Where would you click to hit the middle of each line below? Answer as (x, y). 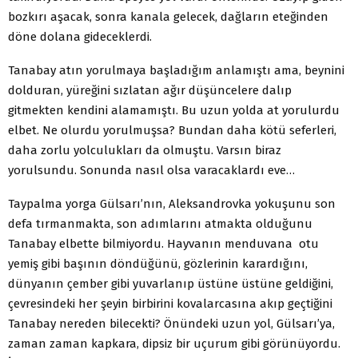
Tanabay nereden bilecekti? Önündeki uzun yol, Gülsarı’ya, (171, 323)
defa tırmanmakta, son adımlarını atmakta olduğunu (160, 223)
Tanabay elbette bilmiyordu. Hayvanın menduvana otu (163, 243)
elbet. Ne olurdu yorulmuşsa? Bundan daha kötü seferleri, (172, 130)
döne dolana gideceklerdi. (80, 36)
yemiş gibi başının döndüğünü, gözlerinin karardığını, (158, 263)
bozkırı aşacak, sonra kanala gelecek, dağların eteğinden (168, 16)
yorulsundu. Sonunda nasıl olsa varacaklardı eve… (151, 170)
